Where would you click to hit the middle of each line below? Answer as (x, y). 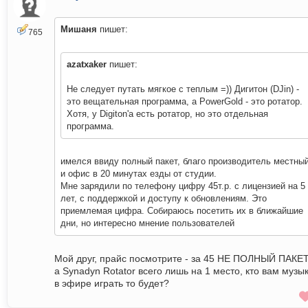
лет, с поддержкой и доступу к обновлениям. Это (164, 199)
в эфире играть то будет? (112, 284)
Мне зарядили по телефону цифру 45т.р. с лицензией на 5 (183, 186)
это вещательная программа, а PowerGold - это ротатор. (185, 102)
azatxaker (87, 65)
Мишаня (79, 30)
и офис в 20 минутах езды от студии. (139, 174)
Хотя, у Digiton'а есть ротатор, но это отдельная (167, 114)
